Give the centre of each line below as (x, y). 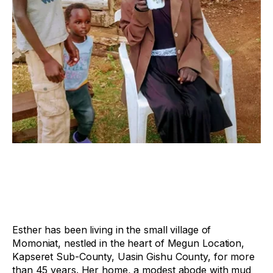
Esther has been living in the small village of (112, 230)
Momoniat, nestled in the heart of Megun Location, (129, 243)
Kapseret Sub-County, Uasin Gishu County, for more (134, 257)
